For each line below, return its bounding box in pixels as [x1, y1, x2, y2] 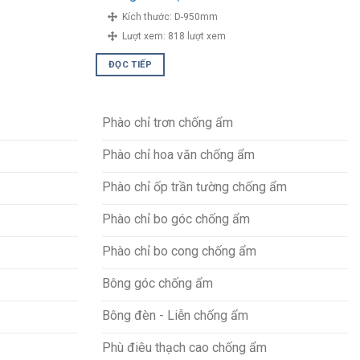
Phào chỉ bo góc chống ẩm [102, 211, 250, 227]
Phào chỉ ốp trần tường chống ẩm [102, 178, 287, 194]
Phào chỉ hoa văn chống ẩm [102, 146, 255, 162]
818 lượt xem [168, 30, 227, 42]
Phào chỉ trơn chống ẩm [102, 114, 233, 130]
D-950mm [174, 10, 219, 22]
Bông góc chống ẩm [102, 275, 213, 291]
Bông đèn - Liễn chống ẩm [102, 307, 248, 323]
